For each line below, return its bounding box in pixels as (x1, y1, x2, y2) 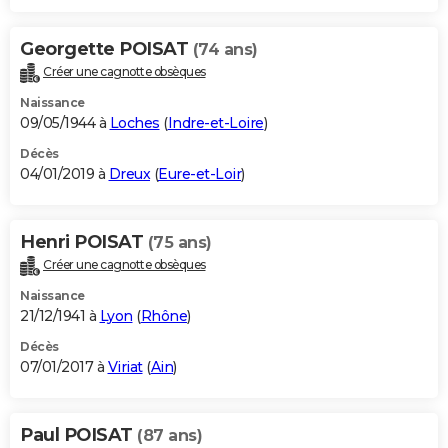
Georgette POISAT (20, 38, 193, 61)
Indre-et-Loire (167, 114, 264, 133)
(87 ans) (137, 426, 202, 446)
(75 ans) (147, 233, 212, 253)
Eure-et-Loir (158, 165, 241, 184)
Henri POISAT (20, 231, 148, 254)
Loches (109, 114, 160, 133)
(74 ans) (192, 40, 258, 60)
